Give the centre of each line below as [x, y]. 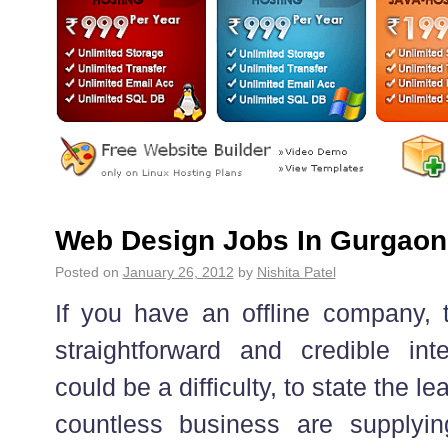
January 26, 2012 [178, 271]
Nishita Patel [296, 271]
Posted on [86, 271]
